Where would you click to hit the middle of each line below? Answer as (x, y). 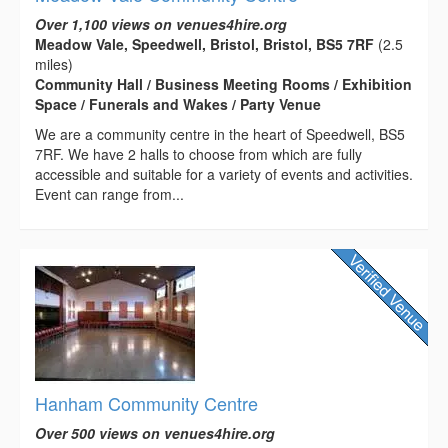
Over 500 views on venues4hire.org (155, 432)
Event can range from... (109, 193)
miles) (54, 63)
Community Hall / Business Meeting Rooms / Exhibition (223, 83)
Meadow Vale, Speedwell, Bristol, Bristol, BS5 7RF (204, 43)
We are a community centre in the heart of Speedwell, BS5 (220, 133)
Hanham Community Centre (146, 402)
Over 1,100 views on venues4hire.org (161, 23)
